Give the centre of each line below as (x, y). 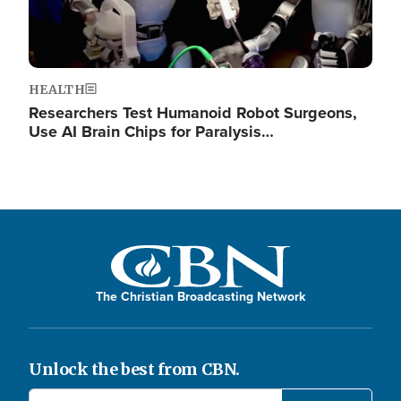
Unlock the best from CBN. (134, 369)
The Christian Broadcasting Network (200, 296)
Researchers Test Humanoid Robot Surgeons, (193, 113)
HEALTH (57, 90)
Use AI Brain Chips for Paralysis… (151, 132)
